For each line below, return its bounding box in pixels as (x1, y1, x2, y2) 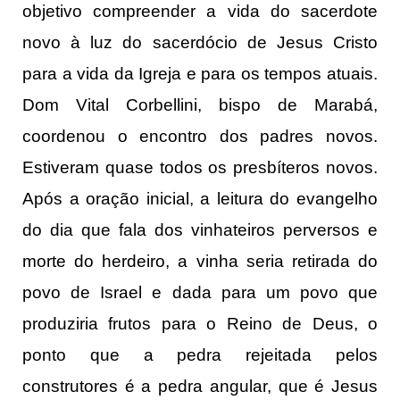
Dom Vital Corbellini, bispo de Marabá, (22, 96, 378, 115)
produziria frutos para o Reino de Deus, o (22, 314, 378, 334)
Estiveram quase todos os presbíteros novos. (22, 158, 378, 178)
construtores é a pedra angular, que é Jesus (22, 377, 378, 396)
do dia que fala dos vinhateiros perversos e (22, 221, 378, 240)
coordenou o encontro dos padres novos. (22, 127, 378, 146)
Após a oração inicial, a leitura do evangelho (22, 189, 378, 209)
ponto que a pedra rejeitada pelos (22, 346, 378, 365)
